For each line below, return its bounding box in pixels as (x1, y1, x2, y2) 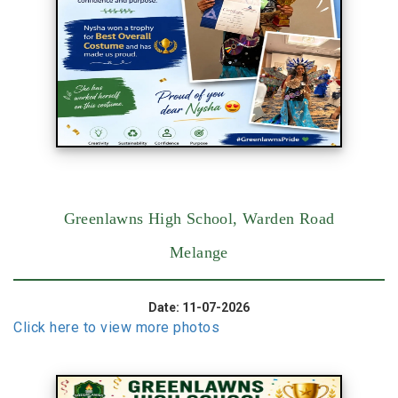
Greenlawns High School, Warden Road (63, 210, 335, 228)
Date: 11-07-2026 (148, 300, 250, 315)
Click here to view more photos (13, 319, 220, 337)
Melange (170, 243, 228, 262)
